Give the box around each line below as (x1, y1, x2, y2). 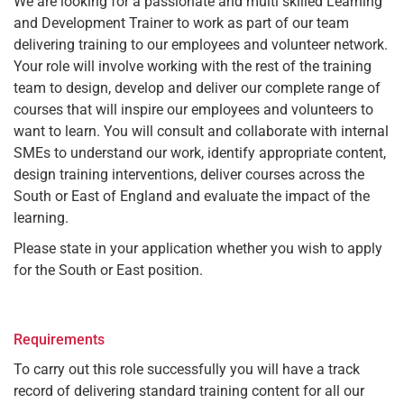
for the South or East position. (14, 262, 203, 280)
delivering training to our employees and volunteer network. (14, 36, 388, 54)
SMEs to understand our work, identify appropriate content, (14, 144, 386, 162)
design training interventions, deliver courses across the (14, 166, 364, 184)
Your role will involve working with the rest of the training (14, 58, 372, 76)
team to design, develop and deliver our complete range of (14, 79, 381, 97)
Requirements (14, 331, 105, 349)
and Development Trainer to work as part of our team (14, 14, 349, 32)
